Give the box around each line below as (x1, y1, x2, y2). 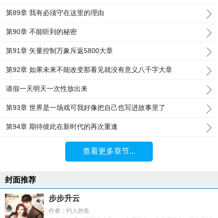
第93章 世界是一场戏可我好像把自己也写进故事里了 (6, 104, 166, 111)
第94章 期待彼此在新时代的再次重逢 (6, 123, 118, 130)
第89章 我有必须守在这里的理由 (6, 9, 105, 17)
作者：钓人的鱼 (49, 207, 90, 214)
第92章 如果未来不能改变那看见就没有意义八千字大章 (6, 66, 173, 73)
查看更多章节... (82, 147, 135, 155)
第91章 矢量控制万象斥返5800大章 (6, 47, 113, 54)
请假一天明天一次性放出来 (6, 85, 88, 92)
